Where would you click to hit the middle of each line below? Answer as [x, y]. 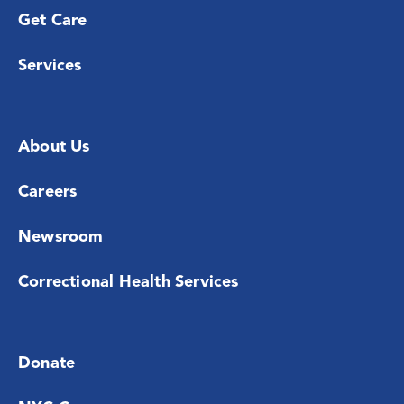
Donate [47, 364]
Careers [48, 193]
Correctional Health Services [129, 283]
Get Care [53, 21]
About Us [54, 147]
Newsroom [61, 238]
